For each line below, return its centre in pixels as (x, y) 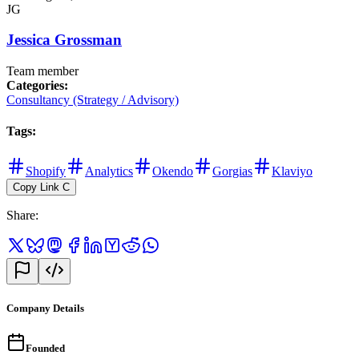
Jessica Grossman (64, 40)
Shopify (46, 171)
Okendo (173, 171)
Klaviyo (292, 171)
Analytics (109, 171)
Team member (42, 71)
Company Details (45, 308)
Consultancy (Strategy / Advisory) (93, 100)
